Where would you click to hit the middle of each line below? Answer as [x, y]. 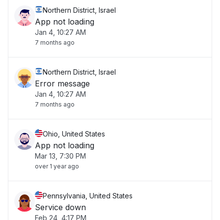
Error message [62, 83]
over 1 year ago [57, 166]
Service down [60, 207]
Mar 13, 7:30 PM [60, 156]
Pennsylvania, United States [88, 196]
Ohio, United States [74, 134]
